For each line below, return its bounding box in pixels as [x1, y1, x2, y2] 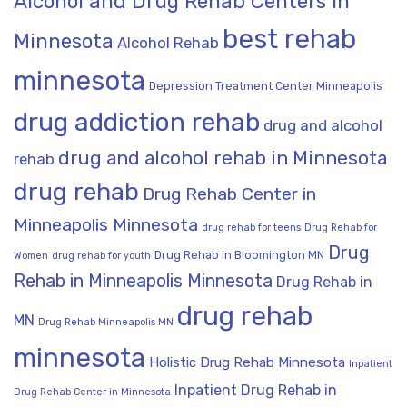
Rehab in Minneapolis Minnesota [14, 270, 273, 293]
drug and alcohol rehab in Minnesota [58, 146, 387, 170]
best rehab [223, 24, 356, 55]
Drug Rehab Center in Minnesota [14, 386, 171, 399]
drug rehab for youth [52, 250, 151, 263]
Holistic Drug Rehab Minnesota [149, 354, 345, 372]
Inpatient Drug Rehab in [174, 382, 337, 400]
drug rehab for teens [202, 222, 301, 234]
